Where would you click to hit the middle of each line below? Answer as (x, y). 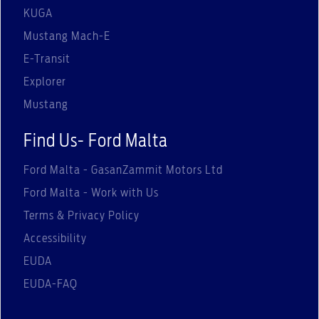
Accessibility (55, 238)
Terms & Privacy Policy (82, 215)
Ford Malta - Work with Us (91, 193)
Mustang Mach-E (67, 36)
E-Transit (47, 59)
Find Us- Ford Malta (96, 141)
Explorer (45, 82)
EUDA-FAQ (51, 284)
